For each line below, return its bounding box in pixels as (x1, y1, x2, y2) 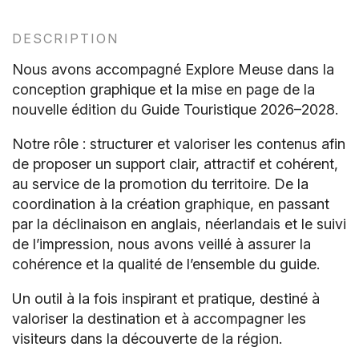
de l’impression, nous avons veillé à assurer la (12, 236, 311, 252)
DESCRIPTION (12, 30, 119, 46)
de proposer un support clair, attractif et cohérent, (12, 155, 338, 172)
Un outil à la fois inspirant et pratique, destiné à (12, 290, 320, 307)
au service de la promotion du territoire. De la (12, 175, 309, 192)
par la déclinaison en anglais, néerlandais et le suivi (12, 216, 346, 232)
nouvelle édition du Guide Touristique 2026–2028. (12, 101, 338, 118)
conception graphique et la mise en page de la (12, 81, 315, 98)
